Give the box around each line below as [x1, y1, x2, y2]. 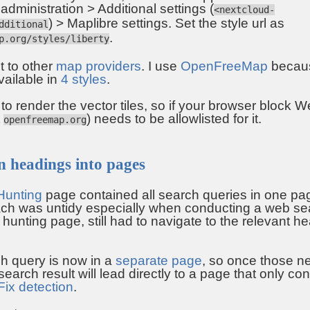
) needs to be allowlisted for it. [86, 111, 262, 126]
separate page [116, 253, 202, 268]
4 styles [61, 71, 107, 86]
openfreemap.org [3, 113, 86, 125]
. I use [141, 58, 181, 73]
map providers [56, 58, 141, 73]
